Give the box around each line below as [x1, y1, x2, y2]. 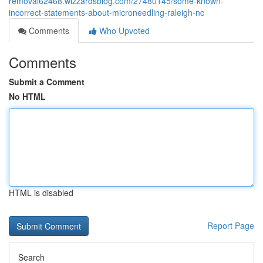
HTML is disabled [9, 187, 73, 198]
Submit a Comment [9, 76, 85, 87]
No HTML [9, 90, 46, 102]
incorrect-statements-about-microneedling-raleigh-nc [9, 6, 204, 18]
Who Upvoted [97, 25, 150, 36]
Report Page [207, 220, 254, 231]
